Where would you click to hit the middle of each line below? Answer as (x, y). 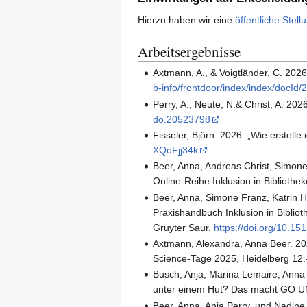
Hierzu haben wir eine (186, 20)
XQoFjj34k (176, 150)
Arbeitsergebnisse (189, 51)
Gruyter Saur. (184, 227)
